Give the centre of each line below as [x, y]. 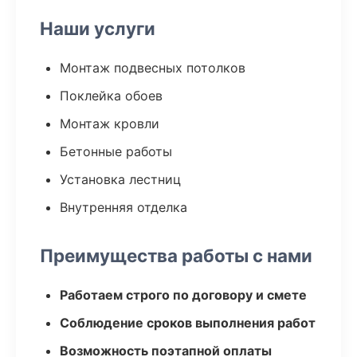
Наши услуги [98, 28]
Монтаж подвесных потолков [153, 68]
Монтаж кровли [110, 124]
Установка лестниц [120, 179]
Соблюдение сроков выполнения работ [188, 323]
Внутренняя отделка [124, 207]
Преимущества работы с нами [176, 255]
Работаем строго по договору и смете [183, 295]
